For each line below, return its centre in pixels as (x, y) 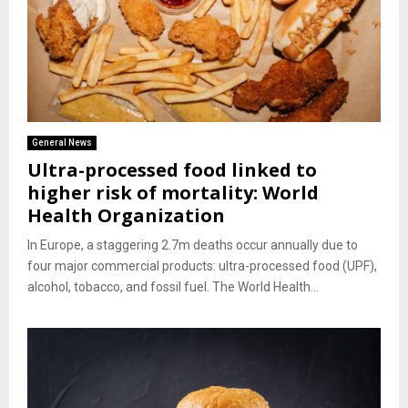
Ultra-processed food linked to (172, 170)
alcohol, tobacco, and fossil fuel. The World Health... (173, 287)
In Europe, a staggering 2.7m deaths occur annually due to (193, 245)
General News (62, 143)
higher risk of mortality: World (173, 193)
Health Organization (126, 216)
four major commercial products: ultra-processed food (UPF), (202, 266)
